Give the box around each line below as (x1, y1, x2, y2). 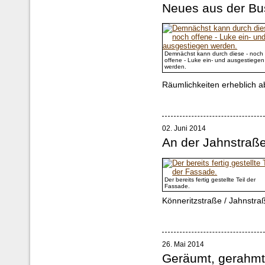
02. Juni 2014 (162, 124, 206, 133)
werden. (164, 63, 187, 70)
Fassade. (164, 183, 190, 190)
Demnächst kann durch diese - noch (164, 50, 264, 57)
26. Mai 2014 (162, 240, 205, 248)
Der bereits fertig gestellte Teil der (164, 176, 256, 183)
